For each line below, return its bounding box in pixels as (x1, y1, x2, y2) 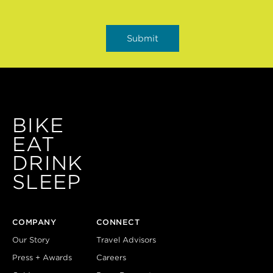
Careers (96, 252, 126, 262)
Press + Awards (12, 252, 72, 262)
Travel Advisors (96, 235, 156, 244)
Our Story (12, 235, 50, 244)
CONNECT (96, 217, 140, 227)
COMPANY (12, 217, 57, 227)
